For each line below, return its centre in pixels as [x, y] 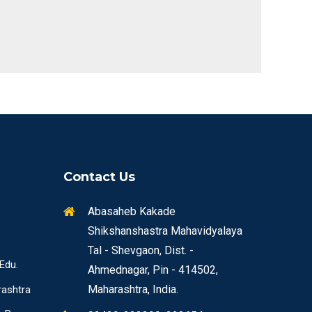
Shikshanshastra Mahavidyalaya [165, 231]
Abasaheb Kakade [132, 212]
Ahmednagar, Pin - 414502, [153, 270]
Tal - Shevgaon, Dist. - [141, 251]
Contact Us [99, 177]
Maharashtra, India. [133, 290]
